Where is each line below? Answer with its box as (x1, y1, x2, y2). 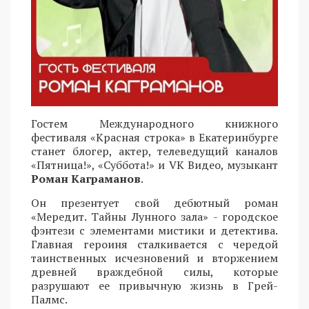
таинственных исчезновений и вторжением (31, 250, 278, 266)
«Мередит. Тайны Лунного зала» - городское (31, 208, 278, 224)
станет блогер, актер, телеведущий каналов (31, 143, 278, 159)
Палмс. (31, 291, 68, 307)
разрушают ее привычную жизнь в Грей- (31, 277, 278, 293)
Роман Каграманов (31, 170, 141, 186)
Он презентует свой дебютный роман (31, 195, 278, 210)
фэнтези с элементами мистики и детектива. (31, 222, 278, 238)
